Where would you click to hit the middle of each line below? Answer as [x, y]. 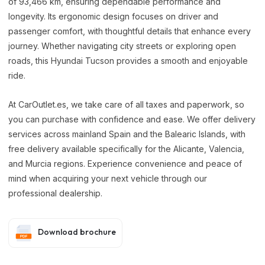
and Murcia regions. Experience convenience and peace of [125, 163]
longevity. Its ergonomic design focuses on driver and [113, 16]
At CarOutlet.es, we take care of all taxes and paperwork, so [126, 104]
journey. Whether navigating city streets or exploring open [122, 46]
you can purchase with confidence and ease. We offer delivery [132, 119]
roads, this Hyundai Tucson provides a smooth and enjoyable [128, 60]
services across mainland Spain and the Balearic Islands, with [127, 134]
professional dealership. [55, 193]
